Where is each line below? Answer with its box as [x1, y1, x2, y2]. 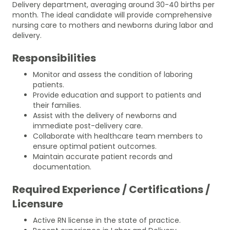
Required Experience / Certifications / [12, 182, 210, 197]
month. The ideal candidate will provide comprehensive [12, 9, 212, 20]
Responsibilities [12, 50, 96, 65]
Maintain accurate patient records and [33, 151, 172, 162]
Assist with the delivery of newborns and [33, 110, 177, 121]
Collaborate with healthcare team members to [33, 130, 203, 141]
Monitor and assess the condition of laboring [33, 69, 193, 80]
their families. [33, 100, 81, 110]
